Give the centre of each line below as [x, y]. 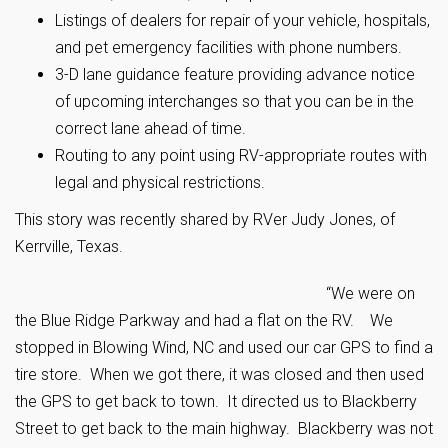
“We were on [370, 293]
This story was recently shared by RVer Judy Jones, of [205, 219]
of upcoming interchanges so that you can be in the [234, 101]
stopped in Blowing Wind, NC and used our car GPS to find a [224, 347]
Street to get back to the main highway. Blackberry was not [224, 428]
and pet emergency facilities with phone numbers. [228, 47]
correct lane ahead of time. [150, 128]
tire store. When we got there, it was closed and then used [219, 374]
